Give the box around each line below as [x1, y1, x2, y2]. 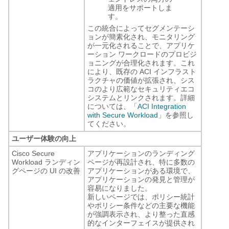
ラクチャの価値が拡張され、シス [87, 76, 195, 84]
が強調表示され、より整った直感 [87, 210, 195, 218]
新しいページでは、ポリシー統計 [87, 193, 195, 201]
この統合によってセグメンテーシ [87, 24, 195, 32]
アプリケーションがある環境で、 [87, 167, 195, 175]
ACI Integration [138, 102, 186, 110]
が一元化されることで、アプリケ [87, 41, 195, 50]
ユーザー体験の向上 [12, 134, 76, 143]
